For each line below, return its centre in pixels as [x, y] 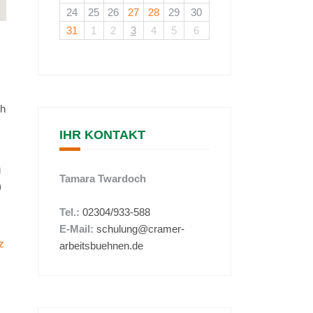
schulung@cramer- [140, 229]
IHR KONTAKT [102, 135]
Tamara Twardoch [102, 179]
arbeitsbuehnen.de [101, 246]
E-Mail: [76, 229]
